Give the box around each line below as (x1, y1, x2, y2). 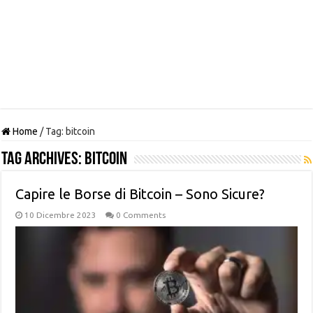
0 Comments (116, 210, 166, 219)
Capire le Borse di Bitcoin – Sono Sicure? (15, 185, 265, 202)
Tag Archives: (1, 150, 85, 169)
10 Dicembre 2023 (24, 210, 97, 219)
